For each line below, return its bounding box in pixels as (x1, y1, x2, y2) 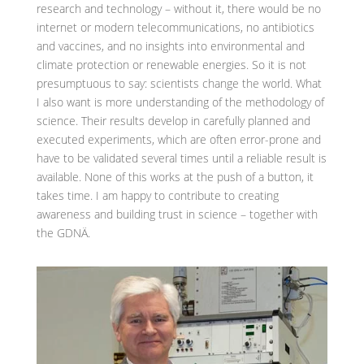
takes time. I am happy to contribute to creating (36, 188, 279, 204)
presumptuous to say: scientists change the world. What (36, 76, 322, 92)
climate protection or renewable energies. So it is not (36, 57, 306, 73)
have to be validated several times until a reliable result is (36, 150, 327, 167)
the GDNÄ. (36, 225, 90, 241)
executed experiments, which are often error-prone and (36, 132, 321, 148)
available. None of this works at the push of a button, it (36, 169, 314, 185)
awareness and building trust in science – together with (36, 206, 318, 223)
